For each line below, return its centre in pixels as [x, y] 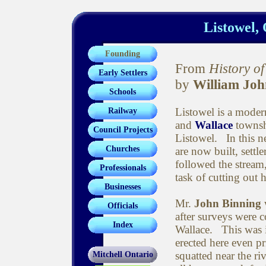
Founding [123, 54]
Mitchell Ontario [123, 254]
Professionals [123, 168]
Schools [123, 92]
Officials [123, 206]
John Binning [228, 203]
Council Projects [123, 130]
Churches [123, 149]
